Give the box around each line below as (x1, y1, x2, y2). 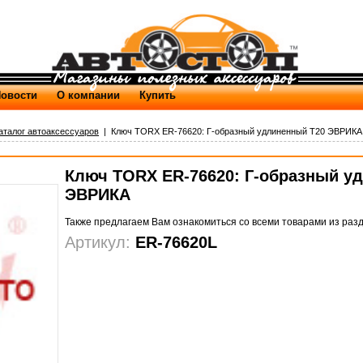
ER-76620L (135, 233, 217, 251)
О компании (56, 89, 120, 101)
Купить (139, 89, 176, 101)
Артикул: (65, 233, 135, 251)
